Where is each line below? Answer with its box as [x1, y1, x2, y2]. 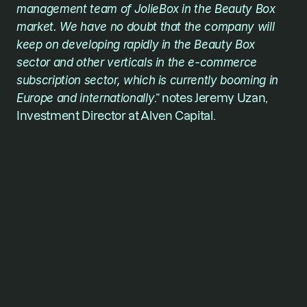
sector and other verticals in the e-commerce [16, 56, 258, 69]
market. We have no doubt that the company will [16, 20, 275, 34]
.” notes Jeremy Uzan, [154, 91, 269, 104]
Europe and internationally [16, 91, 155, 105]
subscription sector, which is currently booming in [16, 73, 279, 87]
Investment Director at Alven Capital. [16, 109, 219, 122]
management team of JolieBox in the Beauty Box [16, 2, 275, 16]
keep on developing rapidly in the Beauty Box [16, 38, 256, 51]
